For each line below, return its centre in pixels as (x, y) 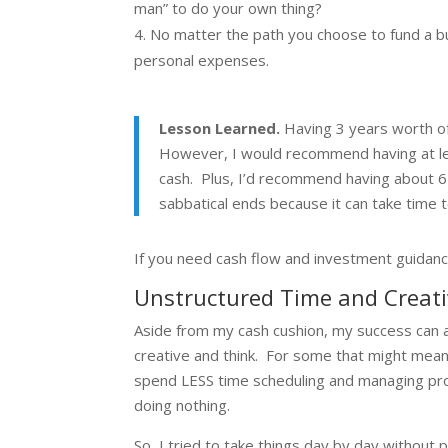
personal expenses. (204, 59)
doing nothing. (184, 404)
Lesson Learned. (220, 127)
